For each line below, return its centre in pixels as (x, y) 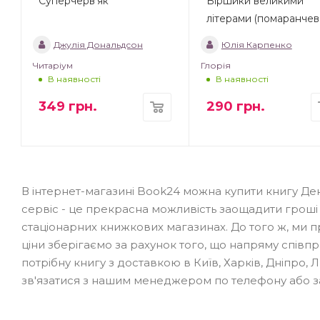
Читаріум (53, 66)
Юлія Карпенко (256, 45)
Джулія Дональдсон (98, 45)
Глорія (215, 66)
